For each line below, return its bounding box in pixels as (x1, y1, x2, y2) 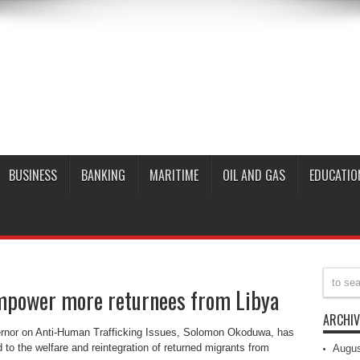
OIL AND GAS (222, 166, 285, 185)
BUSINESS (8, 166, 57, 185)
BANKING (80, 166, 125, 185)
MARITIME (149, 166, 198, 185)
